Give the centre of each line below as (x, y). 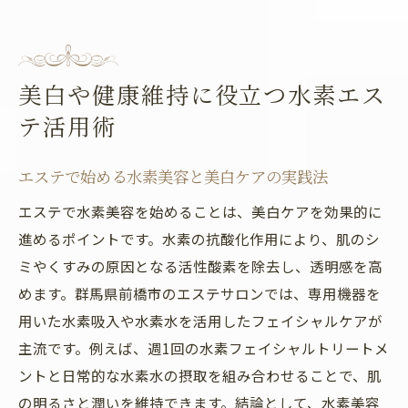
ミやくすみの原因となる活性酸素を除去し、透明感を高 (200, 266)
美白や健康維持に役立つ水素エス (203, 94)
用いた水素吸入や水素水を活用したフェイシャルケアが (200, 321)
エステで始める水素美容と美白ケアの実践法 (173, 176)
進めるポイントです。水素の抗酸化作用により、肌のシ (199, 239)
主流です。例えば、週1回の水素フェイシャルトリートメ (204, 348)
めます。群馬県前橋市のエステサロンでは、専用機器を (199, 293)
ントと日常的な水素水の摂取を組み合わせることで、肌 (200, 375)
